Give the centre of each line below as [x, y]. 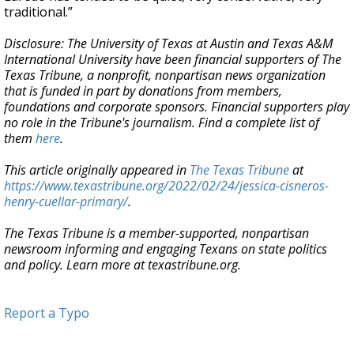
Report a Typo [47, 313]
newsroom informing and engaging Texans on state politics [166, 249]
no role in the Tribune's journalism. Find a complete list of [162, 122]
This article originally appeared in [97, 170]
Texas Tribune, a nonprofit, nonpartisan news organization [165, 75]
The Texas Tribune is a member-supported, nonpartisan [156, 233]
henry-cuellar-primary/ [66, 201]
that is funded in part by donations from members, [143, 91]
